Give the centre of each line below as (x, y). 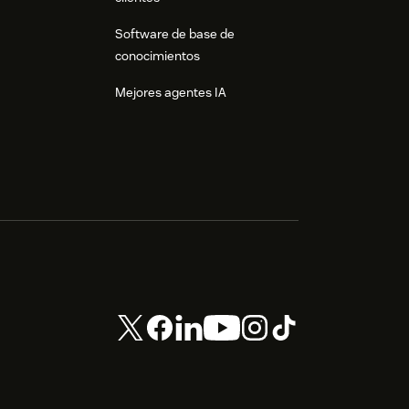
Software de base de (174, 34)
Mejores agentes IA (170, 93)
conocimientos (157, 56)
